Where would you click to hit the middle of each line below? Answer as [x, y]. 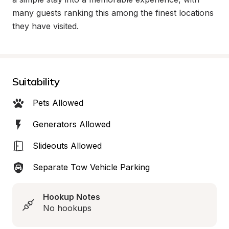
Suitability [36, 82]
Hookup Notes [72, 197]
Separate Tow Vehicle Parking [91, 167]
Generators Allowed [72, 124]
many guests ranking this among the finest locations [113, 13]
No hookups [67, 208]
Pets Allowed [58, 103]
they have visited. [45, 26]
